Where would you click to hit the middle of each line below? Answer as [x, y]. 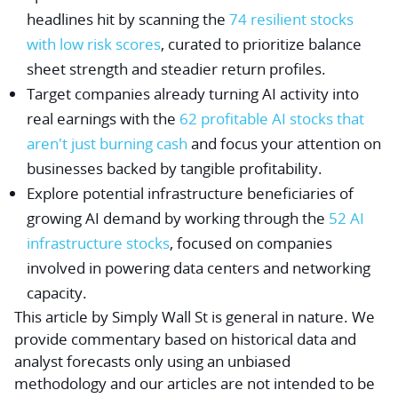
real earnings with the [103, 119]
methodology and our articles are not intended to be [195, 384]
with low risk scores [94, 44]
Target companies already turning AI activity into [193, 94]
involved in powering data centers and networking [199, 268]
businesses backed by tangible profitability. [175, 169]
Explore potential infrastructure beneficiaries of [190, 194]
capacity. [57, 293]
